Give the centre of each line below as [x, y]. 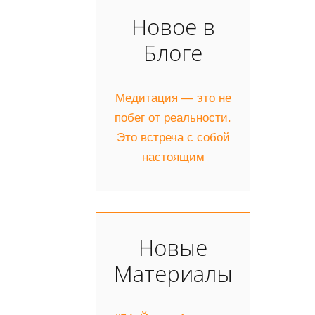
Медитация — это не [173, 98]
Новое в [173, 26]
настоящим [173, 157]
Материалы [173, 273]
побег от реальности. [173, 117]
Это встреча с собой [173, 137]
